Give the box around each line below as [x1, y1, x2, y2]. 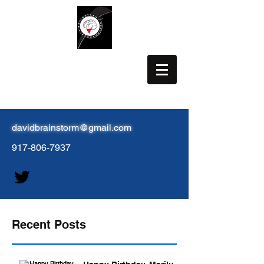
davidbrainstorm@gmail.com [12, 122, 131, 133]
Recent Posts [12, 217, 86, 232]
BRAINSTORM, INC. [12, 59, 117, 72]
